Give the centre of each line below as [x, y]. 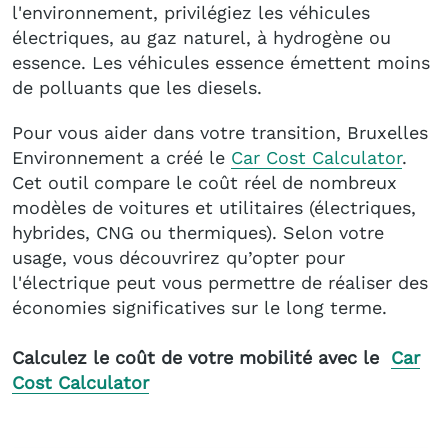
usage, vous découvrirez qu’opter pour [178, 257]
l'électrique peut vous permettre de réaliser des [220, 282]
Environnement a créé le [121, 157]
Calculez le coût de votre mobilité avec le [201, 357]
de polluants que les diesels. [137, 87]
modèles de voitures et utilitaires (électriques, [214, 207]
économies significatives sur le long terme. [199, 307]
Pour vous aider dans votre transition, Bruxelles [220, 132]
